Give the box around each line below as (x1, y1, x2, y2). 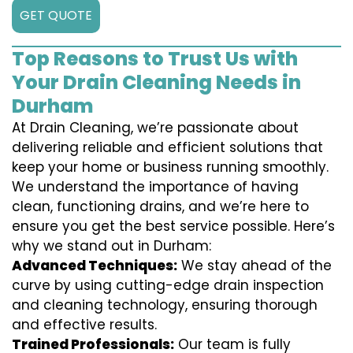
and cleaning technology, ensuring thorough (12, 295, 318, 315)
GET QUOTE (20, 6, 92, 25)
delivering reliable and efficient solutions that (12, 138, 323, 158)
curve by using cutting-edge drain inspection (12, 276, 324, 295)
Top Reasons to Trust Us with (12, 46, 298, 72)
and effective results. (12, 315, 157, 335)
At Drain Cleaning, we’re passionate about (12, 118, 299, 138)
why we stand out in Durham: (12, 236, 211, 256)
